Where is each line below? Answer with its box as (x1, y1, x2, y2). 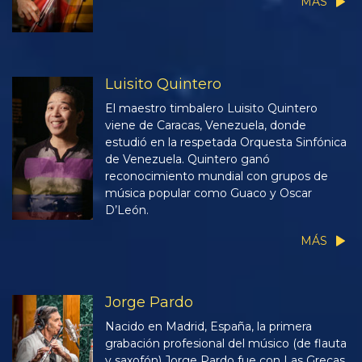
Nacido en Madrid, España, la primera (105, 318, 312, 334)
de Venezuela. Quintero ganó (105, 151, 270, 166)
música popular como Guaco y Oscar (105, 185, 312, 200)
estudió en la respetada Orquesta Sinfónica (105, 134, 347, 149)
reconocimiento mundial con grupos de (105, 168, 328, 183)
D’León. (105, 202, 149, 217)
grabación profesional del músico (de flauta (105, 335, 347, 351)
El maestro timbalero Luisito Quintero (105, 100, 318, 116)
